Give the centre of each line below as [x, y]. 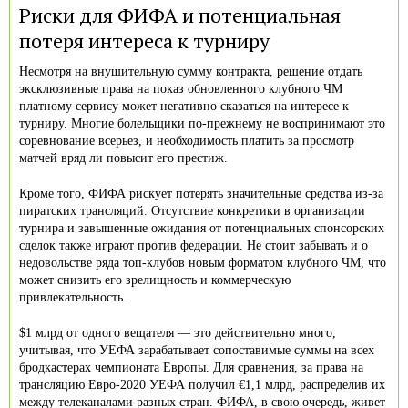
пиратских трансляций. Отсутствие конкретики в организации [192, 210]
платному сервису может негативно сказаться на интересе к [184, 106]
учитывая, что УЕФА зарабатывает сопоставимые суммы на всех [197, 350]
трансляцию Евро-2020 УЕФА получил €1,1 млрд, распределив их [202, 384]
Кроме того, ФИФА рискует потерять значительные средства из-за [201, 193]
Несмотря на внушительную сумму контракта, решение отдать [191, 71]
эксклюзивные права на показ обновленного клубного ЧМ [181, 88]
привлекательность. [73, 297]
